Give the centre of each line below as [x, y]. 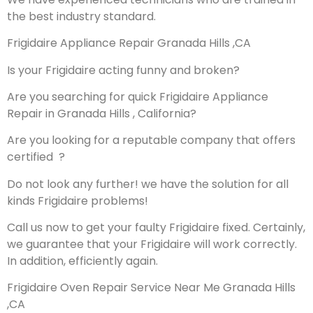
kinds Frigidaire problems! [78, 201]
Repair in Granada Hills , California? [102, 113]
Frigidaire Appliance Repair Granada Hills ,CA [129, 43]
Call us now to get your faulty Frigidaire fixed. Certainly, [156, 228]
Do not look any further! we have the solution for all [148, 184]
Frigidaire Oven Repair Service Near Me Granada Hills [151, 288]
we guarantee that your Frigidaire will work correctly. [152, 245]
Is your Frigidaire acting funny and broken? [123, 70]
